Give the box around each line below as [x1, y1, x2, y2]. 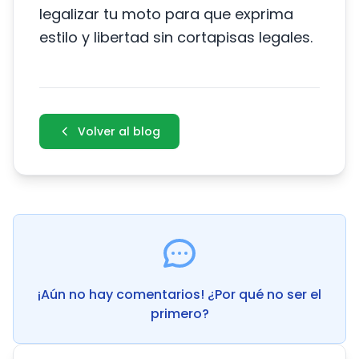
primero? [150, 305, 209, 323]
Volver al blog [78, 123, 160, 139]
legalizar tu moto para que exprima [39, 4, 293, 24]
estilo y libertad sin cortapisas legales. [39, 27, 313, 47]
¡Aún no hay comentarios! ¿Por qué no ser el [38, 285, 321, 304]
